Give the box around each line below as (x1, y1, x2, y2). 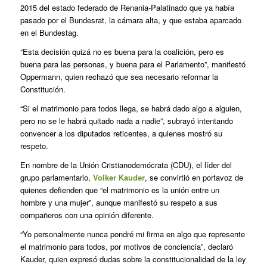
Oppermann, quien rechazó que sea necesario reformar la (20, 71, 218, 83)
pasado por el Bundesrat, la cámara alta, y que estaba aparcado (20, 14, 241, 26)
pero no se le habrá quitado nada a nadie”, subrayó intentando (20, 115, 233, 127)
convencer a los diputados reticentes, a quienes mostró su (20, 128, 222, 139)
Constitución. (20, 83, 66, 95)
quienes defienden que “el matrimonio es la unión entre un (20, 184, 219, 196)
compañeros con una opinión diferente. (20, 209, 154, 221)
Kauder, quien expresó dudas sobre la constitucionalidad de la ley (20, 253, 246, 265)
